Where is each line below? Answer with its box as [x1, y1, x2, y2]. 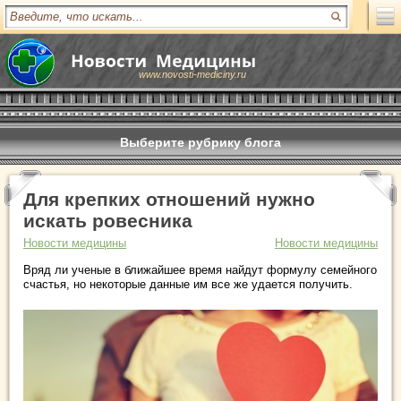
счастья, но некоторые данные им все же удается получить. [23, 277, 353, 291]
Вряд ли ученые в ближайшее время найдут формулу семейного [23, 263, 377, 277]
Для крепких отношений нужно [23, 189, 315, 209]
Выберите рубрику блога [120, 135, 281, 149]
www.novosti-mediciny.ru [139, 69, 246, 80]
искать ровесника [23, 210, 192, 231]
